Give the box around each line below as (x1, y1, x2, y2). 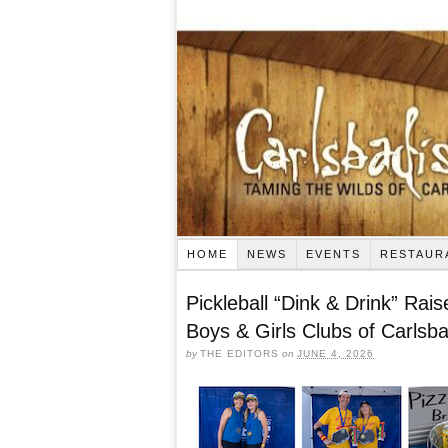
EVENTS (305, 247, 361, 260)
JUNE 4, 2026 (297, 347, 374, 359)
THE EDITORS (200, 347, 279, 359)
